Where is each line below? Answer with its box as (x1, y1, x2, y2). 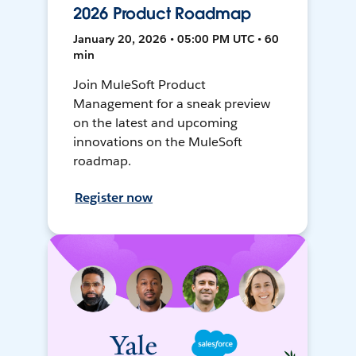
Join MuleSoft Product (73, 76, 207, 94)
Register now (75, 189, 153, 207)
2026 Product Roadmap (73, 3, 251, 25)
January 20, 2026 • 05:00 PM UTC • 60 (73, 32, 280, 47)
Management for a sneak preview (73, 95, 270, 113)
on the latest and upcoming (73, 114, 238, 132)
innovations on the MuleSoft (73, 133, 242, 151)
